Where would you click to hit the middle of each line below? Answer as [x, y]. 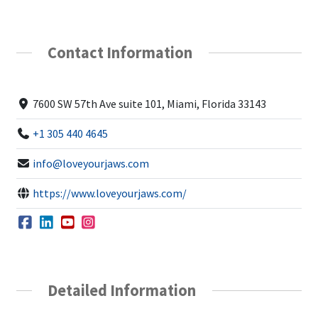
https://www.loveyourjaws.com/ [109, 193]
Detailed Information [122, 290]
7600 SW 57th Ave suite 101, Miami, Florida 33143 [149, 103]
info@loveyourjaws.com [91, 163]
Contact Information [120, 53]
